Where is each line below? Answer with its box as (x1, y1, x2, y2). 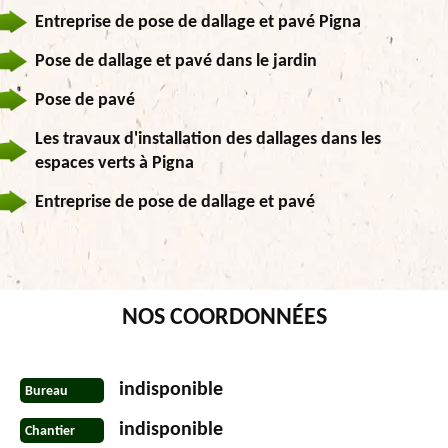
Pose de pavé (35, 91, 135, 111)
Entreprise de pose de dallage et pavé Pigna (35, 13, 361, 33)
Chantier (25, 423, 75, 439)
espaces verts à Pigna (35, 154, 194, 174)
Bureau (25, 383, 68, 399)
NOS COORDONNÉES (121, 306, 327, 331)
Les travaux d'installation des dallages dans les (35, 130, 381, 150)
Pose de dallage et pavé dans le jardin (35, 52, 317, 72)
